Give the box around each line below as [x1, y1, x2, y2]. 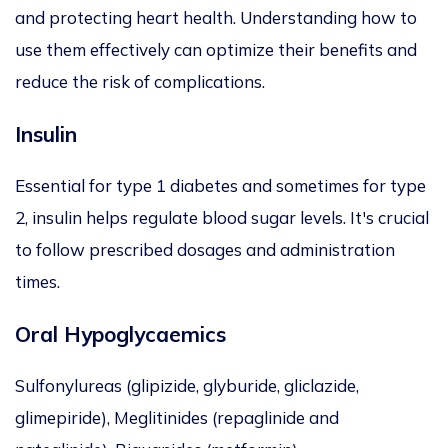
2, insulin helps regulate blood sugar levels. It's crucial [15, 207, 429, 229]
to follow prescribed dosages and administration [15, 239, 395, 261]
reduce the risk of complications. [15, 71, 265, 93]
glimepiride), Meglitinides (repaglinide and [15, 407, 339, 429]
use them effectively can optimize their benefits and [15, 39, 417, 61]
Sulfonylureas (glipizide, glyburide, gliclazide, [15, 375, 359, 397]
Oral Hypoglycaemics [15, 321, 226, 348]
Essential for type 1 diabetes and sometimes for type [15, 175, 426, 197]
